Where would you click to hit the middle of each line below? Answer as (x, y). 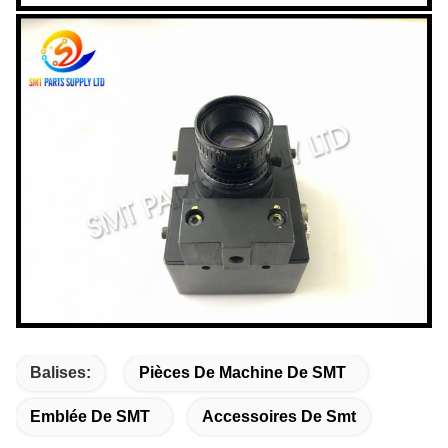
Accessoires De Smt (279, 416)
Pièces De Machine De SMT (242, 372)
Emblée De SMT (90, 416)
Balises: (60, 372)
